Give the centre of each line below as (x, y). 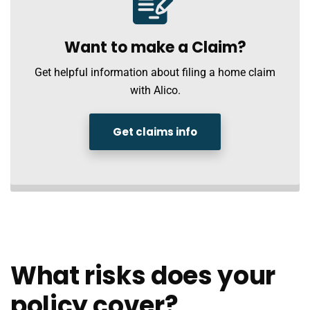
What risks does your (143, 276)
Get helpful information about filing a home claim (155, 72)
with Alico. (155, 90)
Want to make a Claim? (155, 47)
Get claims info (155, 132)
